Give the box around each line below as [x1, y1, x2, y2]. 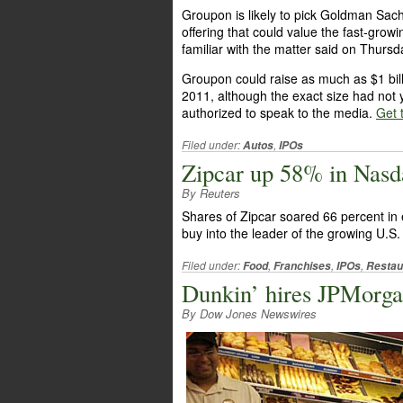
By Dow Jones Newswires [182, 305, 317, 322]
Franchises [273, 258, 331, 273]
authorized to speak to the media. [182, 103, 376, 121]
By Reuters [182, 184, 240, 201]
